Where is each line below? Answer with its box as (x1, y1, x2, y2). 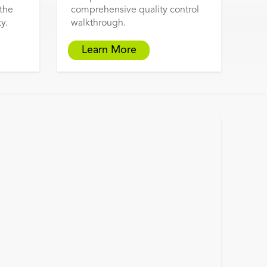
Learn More (81, 45, 136, 56)
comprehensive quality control (71, 5, 200, 15)
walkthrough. (71, 18, 126, 29)
